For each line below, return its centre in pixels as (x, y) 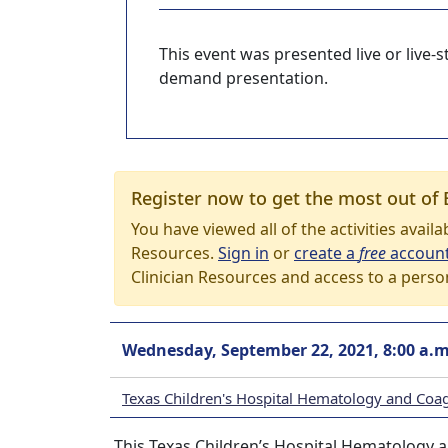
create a (326, 253)
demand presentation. (243, 78)
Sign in (243, 253)
